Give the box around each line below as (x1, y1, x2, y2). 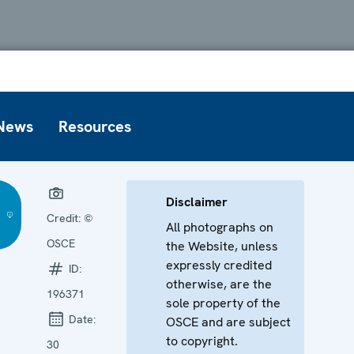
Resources (58, 115, 131, 137)
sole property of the (166, 294, 281, 311)
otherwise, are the (166, 275, 273, 292)
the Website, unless (166, 237, 279, 254)
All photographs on (166, 218, 274, 235)
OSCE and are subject (166, 313, 292, 330)
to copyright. (166, 332, 239, 349)
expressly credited (166, 256, 273, 273)
